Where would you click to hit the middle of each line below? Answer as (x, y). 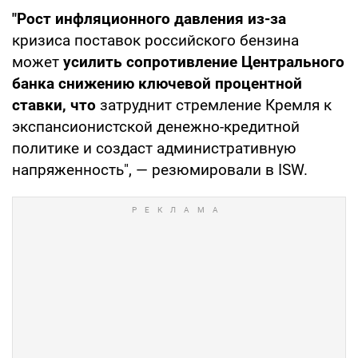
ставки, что (56, 105)
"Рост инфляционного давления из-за (149, 18)
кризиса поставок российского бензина (155, 40)
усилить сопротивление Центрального (204, 62)
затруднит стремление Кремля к (216, 105)
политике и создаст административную (154, 148)
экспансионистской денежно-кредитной (156, 126)
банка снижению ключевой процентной (157, 83)
